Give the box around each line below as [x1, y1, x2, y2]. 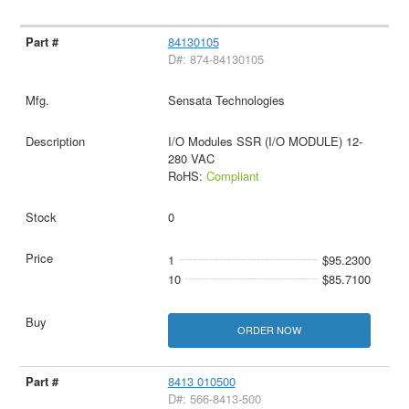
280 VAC [167, 150, 215, 168]
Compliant [205, 167, 259, 185]
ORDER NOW [236, 322, 301, 338]
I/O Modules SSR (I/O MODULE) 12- [167, 132, 362, 151]
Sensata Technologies [167, 91, 285, 110]
